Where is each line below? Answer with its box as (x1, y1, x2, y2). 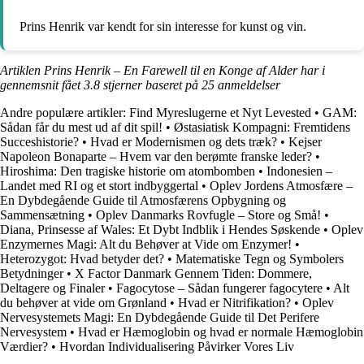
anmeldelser (214, 77, 280, 92)
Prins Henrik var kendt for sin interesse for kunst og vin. (19, 19, 306, 33)
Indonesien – (266, 163, 332, 178)
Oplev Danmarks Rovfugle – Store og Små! (96, 207, 321, 222)
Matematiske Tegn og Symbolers (175, 251, 344, 266)
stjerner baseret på (100, 77, 201, 92)
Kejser (288, 134, 322, 149)
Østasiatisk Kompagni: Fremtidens (174, 119, 350, 134)
